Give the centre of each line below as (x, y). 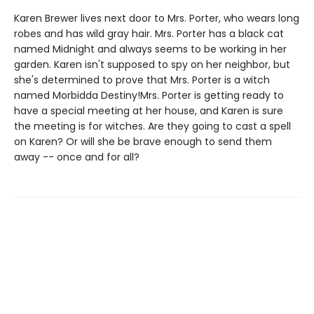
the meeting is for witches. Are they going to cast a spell (152, 127)
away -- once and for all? (77, 157)
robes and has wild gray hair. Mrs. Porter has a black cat (149, 34)
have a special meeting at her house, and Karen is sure (149, 111)
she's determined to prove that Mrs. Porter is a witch (142, 80)
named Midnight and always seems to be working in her (150, 49)
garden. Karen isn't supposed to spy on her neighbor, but (152, 65)
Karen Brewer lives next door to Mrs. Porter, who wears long (157, 19)
